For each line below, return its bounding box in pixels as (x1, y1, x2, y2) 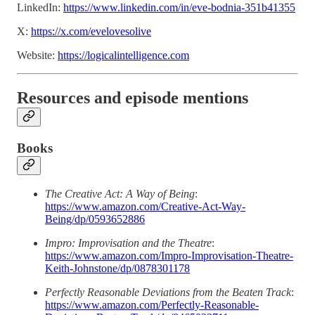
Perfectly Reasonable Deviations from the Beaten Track (45, 286, 291, 299)
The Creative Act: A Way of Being (45, 188, 195, 200)
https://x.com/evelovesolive (31, 25, 151, 37)
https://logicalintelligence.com (58, 49, 189, 61)
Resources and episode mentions (17, 88, 248, 107)
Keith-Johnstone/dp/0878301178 (45, 262, 190, 275)
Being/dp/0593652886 (45, 213, 145, 226)
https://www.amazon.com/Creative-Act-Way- (45, 200, 245, 213)
